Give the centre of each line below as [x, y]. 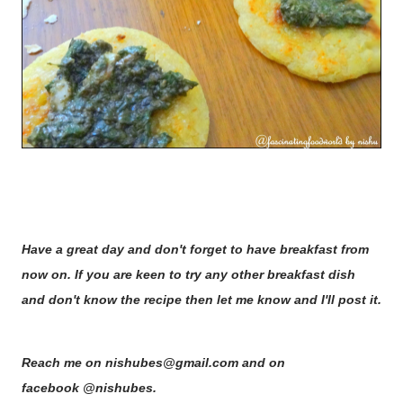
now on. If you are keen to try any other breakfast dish [188, 275]
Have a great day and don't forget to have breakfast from [195, 250]
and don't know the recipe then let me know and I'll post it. [201, 300]
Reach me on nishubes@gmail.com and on [153, 363]
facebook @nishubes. [89, 388]
